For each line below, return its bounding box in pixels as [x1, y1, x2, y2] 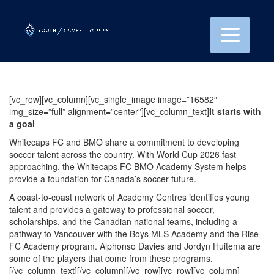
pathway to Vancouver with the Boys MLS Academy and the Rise [9, 228, 259, 240]
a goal [9, 117, 35, 130]
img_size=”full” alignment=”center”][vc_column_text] [9, 105, 209, 117]
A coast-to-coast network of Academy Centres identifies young [9, 191, 250, 203]
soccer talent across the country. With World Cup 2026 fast [9, 148, 236, 160]
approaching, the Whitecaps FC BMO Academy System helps [9, 160, 246, 172]
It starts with [209, 105, 261, 117]
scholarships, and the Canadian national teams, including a [9, 215, 237, 228]
